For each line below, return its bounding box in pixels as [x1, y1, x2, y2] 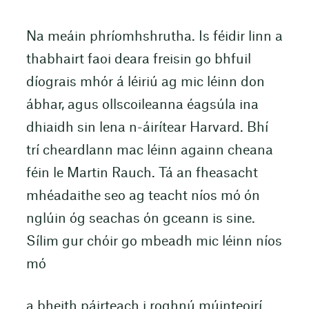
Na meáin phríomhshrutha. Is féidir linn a [26, 30, 283, 44]
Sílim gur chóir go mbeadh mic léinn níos [26, 235, 282, 249]
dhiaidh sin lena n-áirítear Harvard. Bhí [26, 121, 268, 135]
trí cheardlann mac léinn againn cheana [26, 144, 273, 158]
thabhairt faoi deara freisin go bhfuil [26, 53, 251, 67]
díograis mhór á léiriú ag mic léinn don [26, 76, 265, 90]
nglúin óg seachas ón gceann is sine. [26, 212, 255, 226]
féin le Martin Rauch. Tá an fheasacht [26, 167, 258, 181]
